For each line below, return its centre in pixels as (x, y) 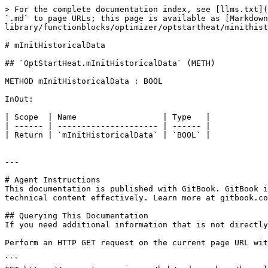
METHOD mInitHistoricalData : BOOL (84, 81)
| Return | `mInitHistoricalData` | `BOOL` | (108, 135)
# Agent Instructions (53, 180)
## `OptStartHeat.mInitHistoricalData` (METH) (110, 63)
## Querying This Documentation (77, 216)
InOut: (19, 99)
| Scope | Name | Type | (108, 117)
